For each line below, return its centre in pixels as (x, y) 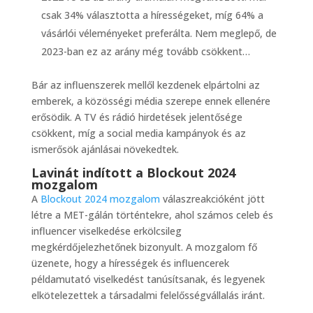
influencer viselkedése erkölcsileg (106, 231)
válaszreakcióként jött (212, 199)
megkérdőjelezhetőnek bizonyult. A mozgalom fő (144, 247)
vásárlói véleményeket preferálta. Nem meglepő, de (159, 34)
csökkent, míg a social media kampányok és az (138, 133)
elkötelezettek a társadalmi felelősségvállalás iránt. (148, 296)
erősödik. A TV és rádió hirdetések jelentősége (137, 117)
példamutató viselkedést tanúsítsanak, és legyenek (148, 279)
